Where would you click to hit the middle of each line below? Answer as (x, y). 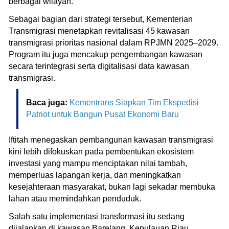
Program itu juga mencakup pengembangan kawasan (106, 54)
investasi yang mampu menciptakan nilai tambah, (98, 163)
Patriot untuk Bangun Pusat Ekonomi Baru (102, 114)
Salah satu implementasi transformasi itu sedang (97, 216)
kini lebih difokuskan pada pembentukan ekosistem (101, 151)
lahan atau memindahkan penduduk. (75, 198)
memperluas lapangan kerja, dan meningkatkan (95, 175)
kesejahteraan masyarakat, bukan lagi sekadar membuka (112, 187)
